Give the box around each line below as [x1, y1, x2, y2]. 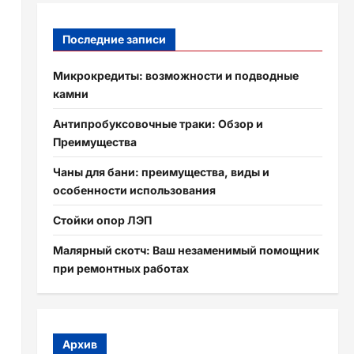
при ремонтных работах [52, 261, 189, 275]
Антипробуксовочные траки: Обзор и [52, 116, 263, 130]
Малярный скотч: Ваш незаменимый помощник [52, 243, 319, 257]
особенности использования [52, 183, 216, 197]
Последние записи [62, 32, 166, 46]
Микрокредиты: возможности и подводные [52, 68, 299, 82]
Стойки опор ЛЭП [52, 213, 152, 227]
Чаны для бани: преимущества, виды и [52, 164, 269, 179]
